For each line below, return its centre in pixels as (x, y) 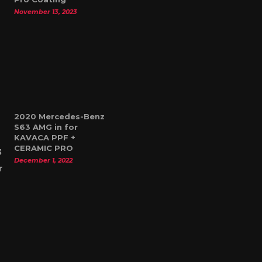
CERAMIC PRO (44, 148)
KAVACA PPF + (45, 137)
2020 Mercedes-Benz (60, 116)
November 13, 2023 (46, 12)
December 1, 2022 (44, 160)
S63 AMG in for (46, 127)
